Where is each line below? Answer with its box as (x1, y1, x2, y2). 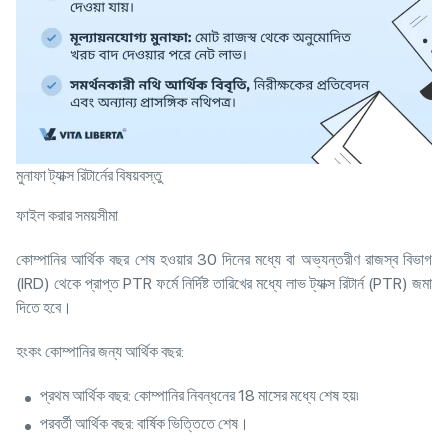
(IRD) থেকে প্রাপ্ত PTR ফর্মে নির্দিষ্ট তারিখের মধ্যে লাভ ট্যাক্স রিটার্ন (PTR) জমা (16, 274, 432, 294)
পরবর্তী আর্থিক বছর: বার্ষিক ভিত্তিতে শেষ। (40, 414, 252, 434)
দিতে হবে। (16, 298, 75, 318)
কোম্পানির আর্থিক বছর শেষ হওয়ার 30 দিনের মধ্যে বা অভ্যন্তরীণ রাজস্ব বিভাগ (16, 250, 432, 270)
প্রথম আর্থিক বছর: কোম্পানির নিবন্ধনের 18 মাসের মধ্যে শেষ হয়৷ (40, 386, 362, 406)
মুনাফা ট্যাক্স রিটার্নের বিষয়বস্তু (16, 166, 162, 186)
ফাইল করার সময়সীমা (16, 206, 121, 226)
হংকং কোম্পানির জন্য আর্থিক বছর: (16, 342, 187, 362)
